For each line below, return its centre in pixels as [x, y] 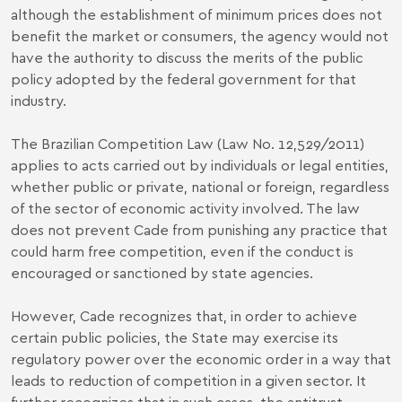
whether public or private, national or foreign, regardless [200, 186]
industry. [39, 100]
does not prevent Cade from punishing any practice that [199, 229]
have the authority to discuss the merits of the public [187, 57]
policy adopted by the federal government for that [184, 79]
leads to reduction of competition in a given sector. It [188, 380]
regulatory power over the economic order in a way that [201, 358]
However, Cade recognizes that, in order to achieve [184, 315]
